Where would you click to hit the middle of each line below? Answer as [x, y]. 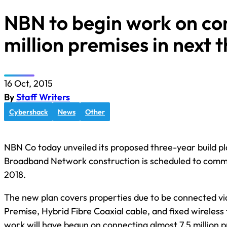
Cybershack [28, 112]
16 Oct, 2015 [28, 84]
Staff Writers [43, 97]
